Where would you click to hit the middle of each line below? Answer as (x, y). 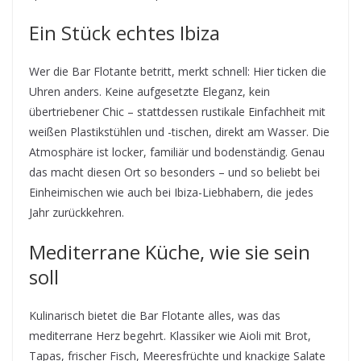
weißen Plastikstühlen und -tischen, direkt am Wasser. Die (179, 131)
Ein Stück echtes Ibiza (124, 32)
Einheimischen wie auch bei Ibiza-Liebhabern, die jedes (171, 192)
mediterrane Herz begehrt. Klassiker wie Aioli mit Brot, (170, 335)
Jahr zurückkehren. (77, 212)
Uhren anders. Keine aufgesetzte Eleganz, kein (149, 91)
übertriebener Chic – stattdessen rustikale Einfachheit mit (177, 111)
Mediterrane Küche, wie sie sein (170, 251)
